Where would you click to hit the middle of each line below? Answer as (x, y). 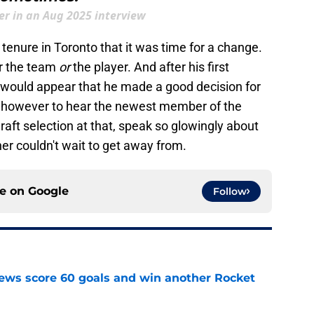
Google (48, 191)
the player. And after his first (151, 67)
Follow (230, 192)
